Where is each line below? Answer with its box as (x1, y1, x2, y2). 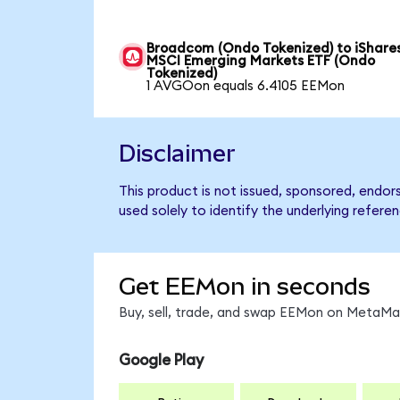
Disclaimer (118, 139, 236, 167)
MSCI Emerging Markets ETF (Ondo (146, 54, 376, 68)
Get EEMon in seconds (118, 273, 371, 301)
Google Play (118, 352, 204, 368)
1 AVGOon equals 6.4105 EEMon (146, 79, 346, 93)
